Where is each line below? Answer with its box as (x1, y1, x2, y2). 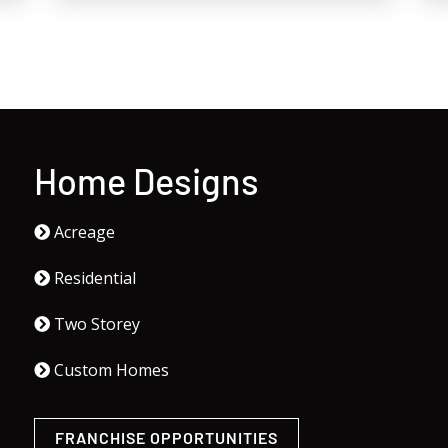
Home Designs (34, 159, 260, 203)
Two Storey (54, 313, 141, 336)
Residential (54, 267, 137, 290)
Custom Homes (54, 359, 170, 382)
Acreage (54, 221, 116, 244)
